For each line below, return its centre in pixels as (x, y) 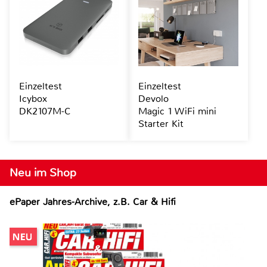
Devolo (153, 99)
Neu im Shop (43, 173)
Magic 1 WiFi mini (177, 111)
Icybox (33, 99)
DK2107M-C (45, 111)
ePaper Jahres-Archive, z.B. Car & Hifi (93, 202)
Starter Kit (161, 124)
